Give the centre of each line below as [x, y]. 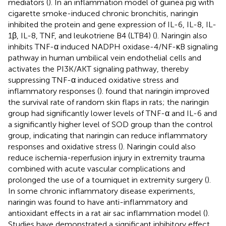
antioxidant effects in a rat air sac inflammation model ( [107, 213]
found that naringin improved [157, 91]
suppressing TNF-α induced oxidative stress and [93, 80]
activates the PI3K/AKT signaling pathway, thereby [98, 69]
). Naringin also [181, 35]
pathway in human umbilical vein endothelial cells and [105, 58]
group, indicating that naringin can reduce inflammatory [108, 135]
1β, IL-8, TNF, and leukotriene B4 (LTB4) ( [81, 35]
